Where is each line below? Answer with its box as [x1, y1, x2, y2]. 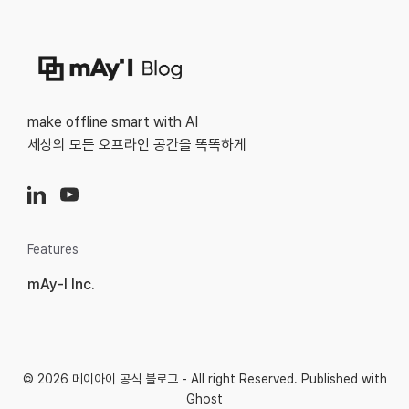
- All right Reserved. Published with [177, 372, 387, 387]
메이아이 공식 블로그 [71, 372, 178, 387]
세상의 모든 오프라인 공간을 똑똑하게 [27, 136, 246, 154]
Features [27, 242, 79, 257]
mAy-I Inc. [27, 276, 95, 294]
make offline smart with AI [27, 113, 198, 131]
